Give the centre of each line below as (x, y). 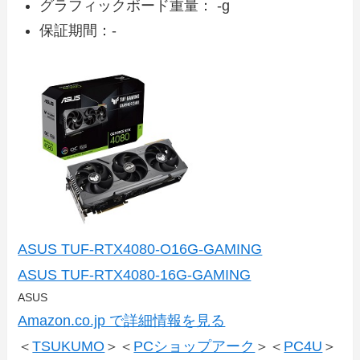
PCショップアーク (194, 346)
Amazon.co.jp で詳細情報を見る (122, 320)
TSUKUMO (69, 346)
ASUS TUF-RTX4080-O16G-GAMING (140, 249)
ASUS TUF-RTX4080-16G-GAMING (135, 274)
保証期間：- (78, 30)
